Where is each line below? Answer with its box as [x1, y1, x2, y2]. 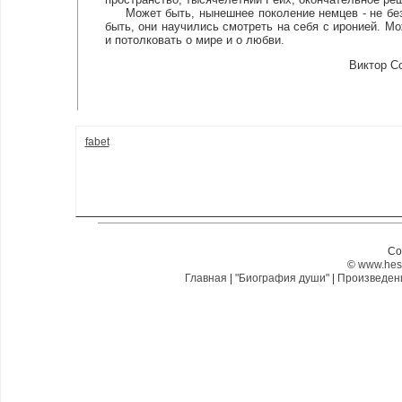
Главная [185, 272, 227, 284]
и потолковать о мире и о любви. [104, 33, 284, 47]
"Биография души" [235, 272, 329, 284]
